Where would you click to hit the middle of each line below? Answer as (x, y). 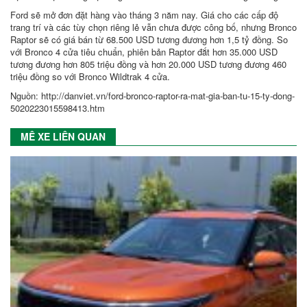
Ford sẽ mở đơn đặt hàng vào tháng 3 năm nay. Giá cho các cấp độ (144, 15)
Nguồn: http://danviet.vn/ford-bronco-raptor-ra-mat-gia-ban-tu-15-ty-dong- (152, 96)
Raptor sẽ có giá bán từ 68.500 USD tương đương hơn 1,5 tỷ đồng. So (149, 40)
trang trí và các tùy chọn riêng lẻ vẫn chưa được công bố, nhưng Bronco (153, 27)
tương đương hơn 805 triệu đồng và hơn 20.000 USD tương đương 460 (148, 64)
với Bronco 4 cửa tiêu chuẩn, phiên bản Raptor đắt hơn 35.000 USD (144, 52)
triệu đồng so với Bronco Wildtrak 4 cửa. (90, 77)
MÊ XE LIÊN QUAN (63, 137)
